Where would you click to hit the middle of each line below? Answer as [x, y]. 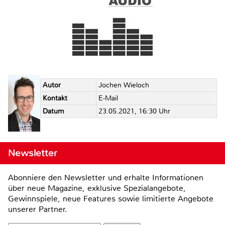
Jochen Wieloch [124, 85]
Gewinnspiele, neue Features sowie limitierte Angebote [111, 199]
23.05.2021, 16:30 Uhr [134, 111]
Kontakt [55, 98]
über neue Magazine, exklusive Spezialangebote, [97, 188]
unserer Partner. [38, 209]
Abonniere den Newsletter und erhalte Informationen [106, 178]
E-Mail [108, 98]
